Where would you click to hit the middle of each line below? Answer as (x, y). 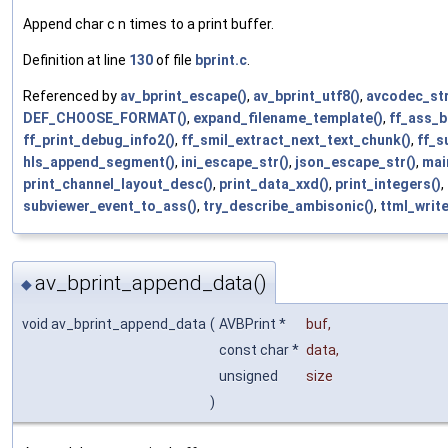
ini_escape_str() (235, 161)
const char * (260, 350)
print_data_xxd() (274, 183)
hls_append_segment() (99, 161)
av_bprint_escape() (183, 95)
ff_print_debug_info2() (99, 139)
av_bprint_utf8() (306, 95)
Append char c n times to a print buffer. (148, 23)
